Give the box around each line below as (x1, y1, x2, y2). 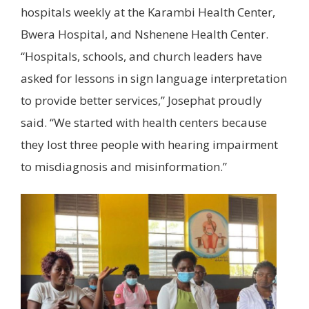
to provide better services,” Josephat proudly (21, 92, 262, 108)
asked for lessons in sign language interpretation (21, 70, 287, 86)
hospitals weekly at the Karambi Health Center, (21, 3, 275, 20)
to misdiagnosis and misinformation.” (21, 158, 227, 175)
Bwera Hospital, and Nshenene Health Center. (21, 26, 268, 42)
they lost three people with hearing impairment (21, 136, 278, 152)
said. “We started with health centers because (21, 114, 267, 130)
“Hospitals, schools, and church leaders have (21, 48, 262, 64)
